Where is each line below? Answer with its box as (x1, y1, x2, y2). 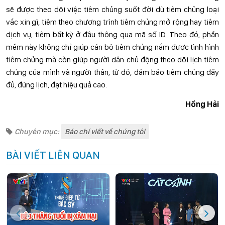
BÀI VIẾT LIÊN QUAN (6, 148, 100, 161)
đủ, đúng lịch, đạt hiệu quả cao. (6, 79, 107, 89)
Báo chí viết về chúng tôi (65, 127, 145, 136)
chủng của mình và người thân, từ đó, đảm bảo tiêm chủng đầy (6, 67, 219, 77)
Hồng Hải (185, 99, 219, 109)
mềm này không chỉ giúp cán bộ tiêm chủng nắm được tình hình (6, 42, 219, 52)
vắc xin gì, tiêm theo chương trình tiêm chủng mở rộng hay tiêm (6, 17, 219, 27)
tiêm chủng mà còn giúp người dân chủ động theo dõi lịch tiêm (6, 54, 219, 64)
